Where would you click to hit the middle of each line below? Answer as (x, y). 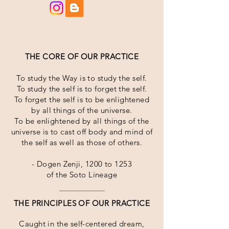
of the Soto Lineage (82, 175)
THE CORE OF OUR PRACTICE (82, 56)
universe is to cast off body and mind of (82, 132)
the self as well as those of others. (82, 142)
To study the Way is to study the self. (82, 78)
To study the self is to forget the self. (82, 89)
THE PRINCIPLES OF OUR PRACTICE (82, 203)
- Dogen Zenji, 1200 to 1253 (82, 164)
